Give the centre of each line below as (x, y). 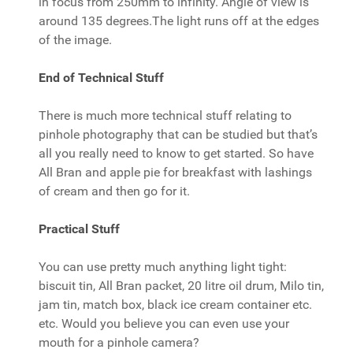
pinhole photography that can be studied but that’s (178, 134)
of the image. (75, 40)
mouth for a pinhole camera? (119, 342)
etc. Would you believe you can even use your (164, 323)
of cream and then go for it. (114, 191)
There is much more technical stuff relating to (165, 115)
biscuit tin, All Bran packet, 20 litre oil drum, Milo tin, (181, 286)
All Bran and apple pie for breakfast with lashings (175, 172)
